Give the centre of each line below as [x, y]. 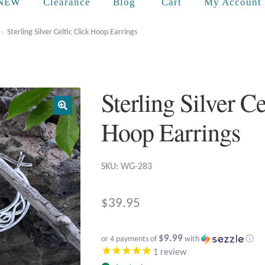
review [172, 253]
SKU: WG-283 [127, 167]
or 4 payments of [130, 240]
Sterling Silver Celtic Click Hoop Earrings [72, 32]
